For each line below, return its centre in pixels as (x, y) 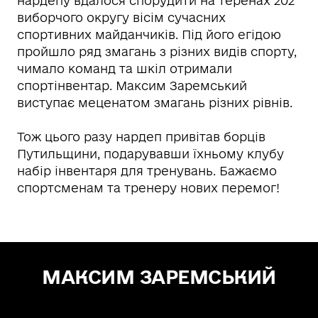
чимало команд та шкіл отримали (125, 68)
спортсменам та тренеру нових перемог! (148, 188)
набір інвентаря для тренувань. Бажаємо (147, 171)
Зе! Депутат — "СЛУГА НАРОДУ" (159, 301)
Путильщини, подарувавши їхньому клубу (150, 154)
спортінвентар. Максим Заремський (132, 86)
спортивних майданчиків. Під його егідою (149, 34)
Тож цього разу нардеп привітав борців (141, 137)
